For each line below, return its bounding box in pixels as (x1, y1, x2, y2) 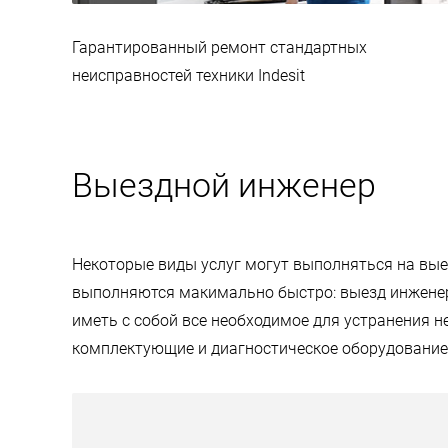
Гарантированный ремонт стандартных (72, 37, 367, 57)
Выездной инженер (72, 164, 376, 205)
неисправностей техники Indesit (72, 65, 305, 85)
